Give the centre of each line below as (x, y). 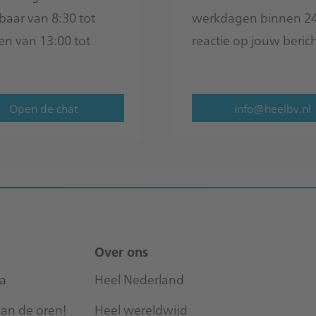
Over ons (121, 251)
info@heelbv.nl (272, 108)
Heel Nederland (139, 279)
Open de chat (44, 108)
